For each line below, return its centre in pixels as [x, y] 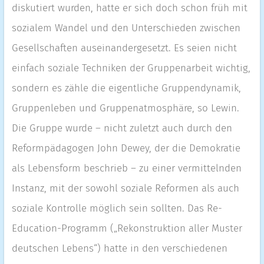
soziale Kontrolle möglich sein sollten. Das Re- [117, 208]
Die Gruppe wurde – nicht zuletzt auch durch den [122, 128]
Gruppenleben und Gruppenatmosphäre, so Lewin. [125, 108]
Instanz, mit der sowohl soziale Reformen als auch [125, 188]
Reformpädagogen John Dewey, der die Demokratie [126, 148]
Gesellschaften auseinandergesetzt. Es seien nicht [124, 48]
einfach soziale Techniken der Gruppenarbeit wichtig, [131, 68]
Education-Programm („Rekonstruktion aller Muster [127, 228]
